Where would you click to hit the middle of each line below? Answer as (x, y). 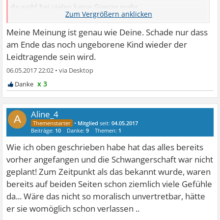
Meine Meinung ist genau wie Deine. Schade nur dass (107, 32)
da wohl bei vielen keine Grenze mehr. (75, 7)
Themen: (107, 130)
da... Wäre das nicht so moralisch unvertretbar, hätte (106, 196)
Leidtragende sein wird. (51, 56)
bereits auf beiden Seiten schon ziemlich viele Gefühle (110, 184)
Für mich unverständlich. (53, 19)
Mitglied (88, 123)
